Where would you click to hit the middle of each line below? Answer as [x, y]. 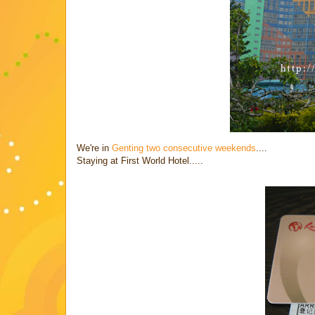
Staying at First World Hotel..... [140, 160]
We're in [94, 148]
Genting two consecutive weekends [184, 148]
